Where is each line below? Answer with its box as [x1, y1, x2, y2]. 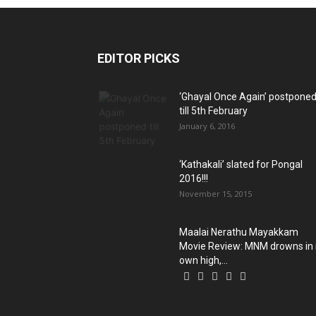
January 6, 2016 [179, 120, 235, 131]
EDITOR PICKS [97, 50, 180, 66]
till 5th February [179, 104, 248, 116]
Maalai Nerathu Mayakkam [179, 226, 298, 238]
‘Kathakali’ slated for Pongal [179, 158, 303, 170]
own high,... [179, 254, 228, 266]
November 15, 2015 [179, 188, 252, 199]
